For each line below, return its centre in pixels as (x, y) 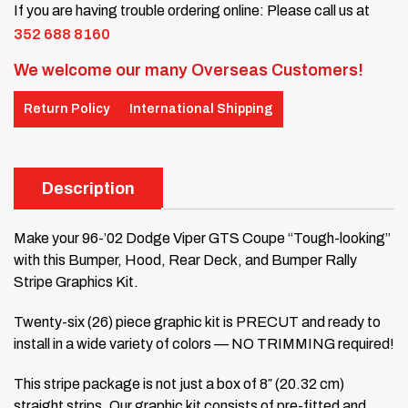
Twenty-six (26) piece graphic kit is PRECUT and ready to (197, 321)
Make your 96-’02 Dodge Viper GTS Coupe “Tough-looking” (202, 238)
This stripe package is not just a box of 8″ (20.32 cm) (179, 383)
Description (88, 188)
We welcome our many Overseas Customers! (189, 70)
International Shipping (201, 109)
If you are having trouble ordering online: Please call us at (192, 10)
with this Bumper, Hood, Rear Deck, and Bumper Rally (185, 260)
